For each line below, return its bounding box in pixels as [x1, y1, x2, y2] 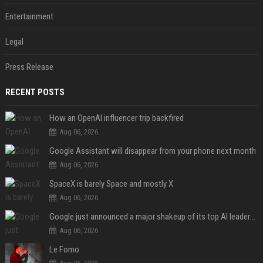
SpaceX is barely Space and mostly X [49, 178, 173, 189]
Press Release [5, 62, 53, 72]
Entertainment [5, 11, 53, 22]
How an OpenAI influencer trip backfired [49, 113, 186, 123]
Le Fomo [49, 244, 79, 255]
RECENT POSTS [5, 87, 65, 97]
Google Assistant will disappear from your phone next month [49, 146, 256, 156]
